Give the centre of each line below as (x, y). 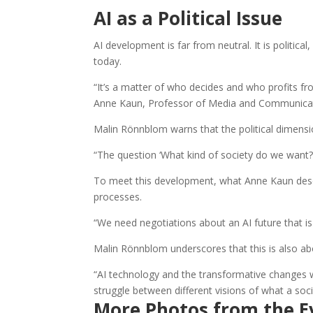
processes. (118, 197)
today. (108, 61)
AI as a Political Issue (188, 19)
